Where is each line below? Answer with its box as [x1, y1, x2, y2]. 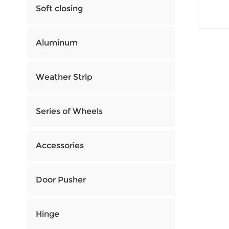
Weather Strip [35, 72, 93, 82]
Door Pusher [35, 175, 86, 185]
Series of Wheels [35, 106, 103, 117]
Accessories [35, 141, 84, 151]
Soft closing [35, 4, 83, 14]
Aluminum [35, 38, 78, 48]
